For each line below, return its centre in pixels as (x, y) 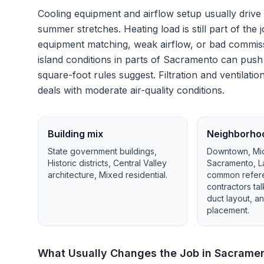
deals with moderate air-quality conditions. (131, 90)
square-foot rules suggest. (97, 75)
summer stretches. (79, 29)
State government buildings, (102, 151)
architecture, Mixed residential (107, 175)
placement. (228, 210)
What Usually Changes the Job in (126, 253)
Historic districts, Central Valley (107, 163)
